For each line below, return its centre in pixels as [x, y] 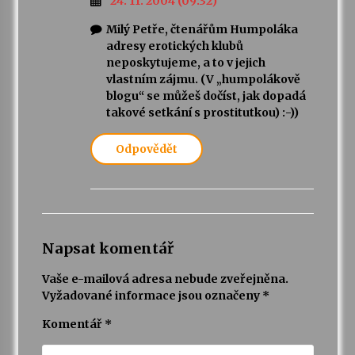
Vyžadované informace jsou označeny [152, 296]
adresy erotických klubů [174, 46]
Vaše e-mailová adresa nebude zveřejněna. [165, 279]
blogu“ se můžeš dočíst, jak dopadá [206, 96]
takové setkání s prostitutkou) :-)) [202, 113]
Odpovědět [146, 149]
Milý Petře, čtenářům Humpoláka [202, 30]
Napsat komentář [107, 249]
